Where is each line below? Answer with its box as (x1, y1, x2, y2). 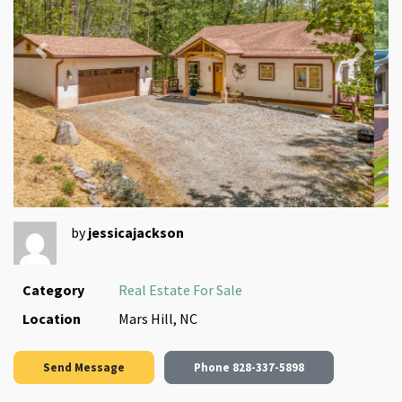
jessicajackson (88, 223, 184, 241)
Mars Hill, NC (118, 309, 197, 328)
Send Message (43, 359, 125, 375)
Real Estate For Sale (118, 280, 242, 299)
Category (22, 280, 84, 299)
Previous (39, 50, 93, 69)
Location (22, 309, 81, 328)
